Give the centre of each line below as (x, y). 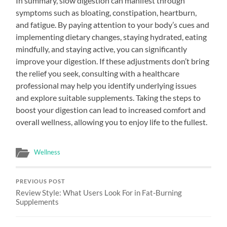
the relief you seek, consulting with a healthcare (98, 73)
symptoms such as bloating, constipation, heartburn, (106, 12)
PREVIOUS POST (41, 181)
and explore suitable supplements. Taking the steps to (108, 97)
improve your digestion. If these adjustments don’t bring (113, 61)
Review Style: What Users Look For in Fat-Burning (99, 192)
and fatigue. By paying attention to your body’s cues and (113, 24)
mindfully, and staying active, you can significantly (102, 49)
